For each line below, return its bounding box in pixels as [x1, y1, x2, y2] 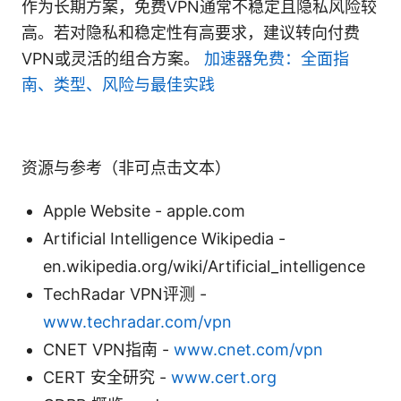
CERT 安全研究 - [43, 367, 171, 387]
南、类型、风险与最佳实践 [21, 74, 215, 94]
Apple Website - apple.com [43, 200, 245, 220]
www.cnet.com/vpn [174, 339, 323, 359]
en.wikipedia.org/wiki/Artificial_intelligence [43, 256, 365, 276]
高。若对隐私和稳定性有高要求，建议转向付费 [21, 22, 360, 42]
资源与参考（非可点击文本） [21, 158, 231, 177]
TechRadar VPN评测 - [43, 284, 207, 303]
